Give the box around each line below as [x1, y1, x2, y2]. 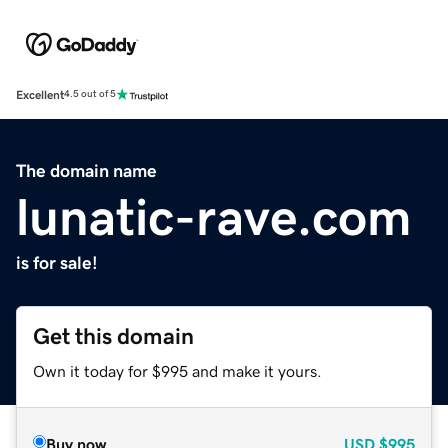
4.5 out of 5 [64, 89, 116, 100]
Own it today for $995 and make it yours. [33, 362, 322, 379]
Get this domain [33, 324, 194, 348]
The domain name [16, 161, 157, 180]
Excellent [16, 88, 64, 101]
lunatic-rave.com [16, 190, 412, 243]
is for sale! [16, 253, 98, 272]
